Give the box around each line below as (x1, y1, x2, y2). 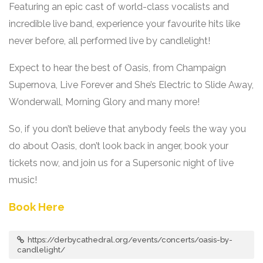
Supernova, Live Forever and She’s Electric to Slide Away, (9, 79, 254, 90)
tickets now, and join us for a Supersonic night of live (9, 157, 234, 168)
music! (9, 174, 37, 186)
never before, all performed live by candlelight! (9, 35, 210, 46)
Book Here (9, 200, 65, 213)
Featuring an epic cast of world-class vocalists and (9, 1, 229, 12)
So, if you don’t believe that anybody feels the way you (9, 123, 246, 134)
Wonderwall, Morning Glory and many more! (9, 96, 200, 107)
